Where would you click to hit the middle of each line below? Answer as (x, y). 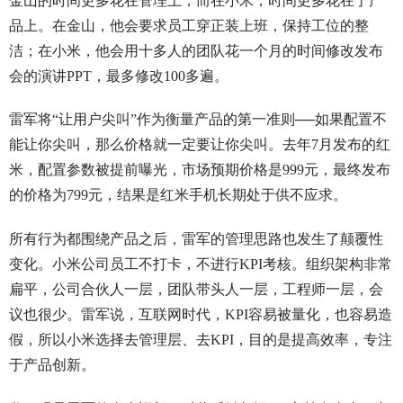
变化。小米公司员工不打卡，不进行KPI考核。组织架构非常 (200, 264)
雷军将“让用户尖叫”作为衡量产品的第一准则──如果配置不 (197, 120)
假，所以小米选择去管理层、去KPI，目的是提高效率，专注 (200, 340)
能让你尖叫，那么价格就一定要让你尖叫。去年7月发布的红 (199, 145)
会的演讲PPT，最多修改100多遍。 (118, 76)
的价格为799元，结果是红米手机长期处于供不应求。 (178, 195)
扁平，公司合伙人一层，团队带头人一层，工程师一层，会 (196, 290)
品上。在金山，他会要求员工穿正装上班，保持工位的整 (188, 25)
